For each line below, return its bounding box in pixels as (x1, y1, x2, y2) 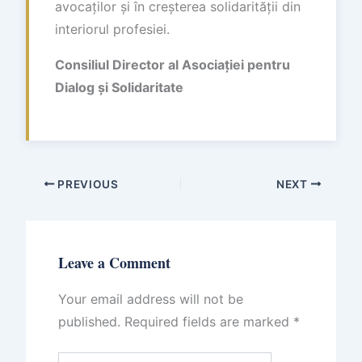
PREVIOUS (54, 177, 119, 191)
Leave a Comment (58, 251, 170, 273)
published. (58, 313, 120, 330)
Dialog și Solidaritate (55, 78, 183, 95)
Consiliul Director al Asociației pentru (55, 56, 290, 73)
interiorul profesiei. (55, 20, 170, 37)
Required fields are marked (124, 313, 293, 330)
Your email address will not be (58, 290, 243, 307)
